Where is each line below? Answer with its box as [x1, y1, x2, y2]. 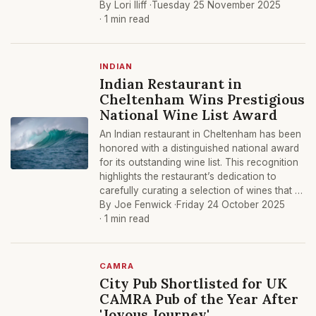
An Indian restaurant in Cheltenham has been [99, 128, 301, 140]
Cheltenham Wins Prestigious [99, 90, 305, 108]
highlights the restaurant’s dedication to [99, 171, 276, 182]
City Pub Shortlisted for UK [99, 274, 287, 292]
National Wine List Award [99, 106, 277, 123]
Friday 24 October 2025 [176, 199, 285, 210]
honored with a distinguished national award [99, 142, 299, 154]
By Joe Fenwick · [99, 199, 176, 210]
